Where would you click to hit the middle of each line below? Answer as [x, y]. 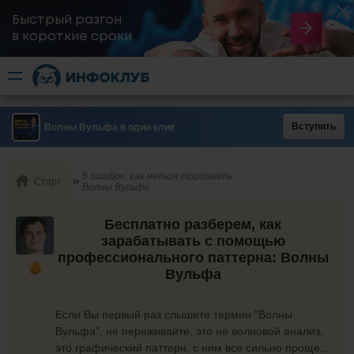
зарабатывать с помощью [193, 241]
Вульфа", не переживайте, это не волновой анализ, [189, 331]
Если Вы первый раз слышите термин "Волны [174, 314]
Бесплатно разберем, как [193, 224]
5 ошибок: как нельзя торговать [157, 176]
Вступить [314, 126]
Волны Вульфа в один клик [109, 128]
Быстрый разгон [67, 20]
